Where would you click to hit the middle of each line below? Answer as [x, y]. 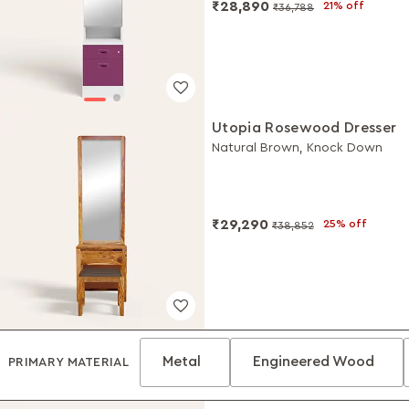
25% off [345, 224]
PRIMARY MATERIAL [68, 362]
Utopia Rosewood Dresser [304, 128]
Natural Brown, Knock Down [297, 148]
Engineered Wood [314, 361]
